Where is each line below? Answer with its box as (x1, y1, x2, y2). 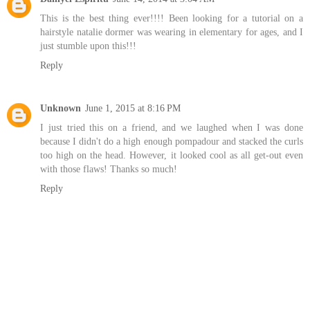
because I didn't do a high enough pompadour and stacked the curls (40, 135, 303, 147)
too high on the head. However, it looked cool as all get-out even (40, 149, 303, 161)
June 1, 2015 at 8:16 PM (85, 102, 181, 113)
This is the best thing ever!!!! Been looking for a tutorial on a (40, 12, 303, 24)
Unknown (40, 102, 81, 113)
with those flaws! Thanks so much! (40, 163, 177, 174)
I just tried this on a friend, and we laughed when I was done (40, 121, 303, 133)
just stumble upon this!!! (40, 39, 136, 51)
